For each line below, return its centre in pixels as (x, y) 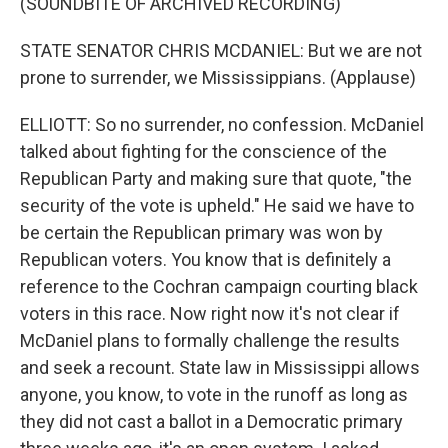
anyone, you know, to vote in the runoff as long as (214, 395)
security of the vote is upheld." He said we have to (217, 206)
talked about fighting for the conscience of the (203, 152)
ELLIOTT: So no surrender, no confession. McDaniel (222, 125)
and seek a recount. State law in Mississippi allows (220, 368)
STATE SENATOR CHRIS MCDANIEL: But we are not (221, 51)
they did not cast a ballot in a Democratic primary (211, 422)
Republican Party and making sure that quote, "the (216, 179)
